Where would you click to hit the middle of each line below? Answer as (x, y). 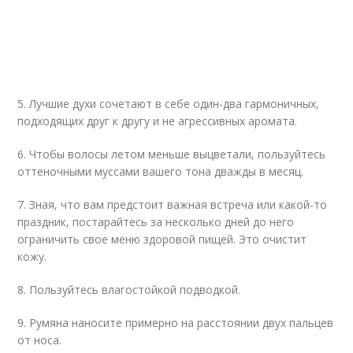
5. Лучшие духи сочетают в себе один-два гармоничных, (169, 104)
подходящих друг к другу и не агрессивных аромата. (158, 121)
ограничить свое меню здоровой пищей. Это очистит (162, 239)
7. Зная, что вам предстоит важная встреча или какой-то (173, 204)
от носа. (40, 340)
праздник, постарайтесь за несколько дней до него (156, 222)
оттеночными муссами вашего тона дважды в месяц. (161, 171)
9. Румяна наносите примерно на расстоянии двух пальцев (176, 323)
